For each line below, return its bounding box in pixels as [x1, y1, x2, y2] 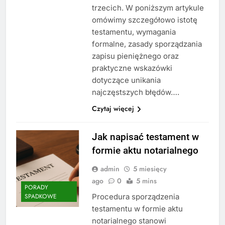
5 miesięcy [133, 163, 167, 174]
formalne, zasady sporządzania [91, 39, 202, 49]
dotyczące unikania [91, 75, 161, 85]
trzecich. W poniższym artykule [91, 3, 204, 13]
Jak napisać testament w [91, 131, 199, 143]
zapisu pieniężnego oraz [91, 51, 179, 61]
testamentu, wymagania [91, 27, 176, 37]
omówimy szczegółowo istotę [91, 15, 197, 25]
